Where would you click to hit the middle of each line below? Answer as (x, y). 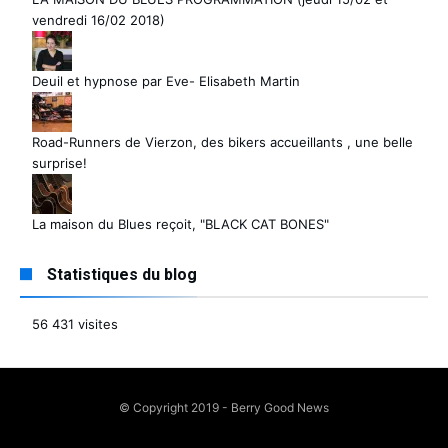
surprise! (59, 162)
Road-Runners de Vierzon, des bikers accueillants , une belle (222, 141)
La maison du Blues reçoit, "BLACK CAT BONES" (180, 223)
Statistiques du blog (122, 274)
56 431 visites (75, 323)
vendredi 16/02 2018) (98, 19)
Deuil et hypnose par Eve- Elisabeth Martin (166, 80)
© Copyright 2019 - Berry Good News (224, 407)
